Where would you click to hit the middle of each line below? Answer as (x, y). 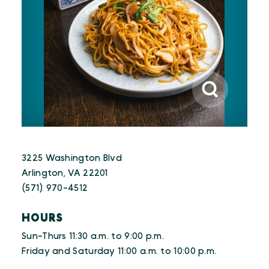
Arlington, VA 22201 (65, 173)
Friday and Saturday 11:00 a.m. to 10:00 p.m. (119, 251)
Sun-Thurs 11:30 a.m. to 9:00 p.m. (93, 236)
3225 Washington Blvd (72, 158)
